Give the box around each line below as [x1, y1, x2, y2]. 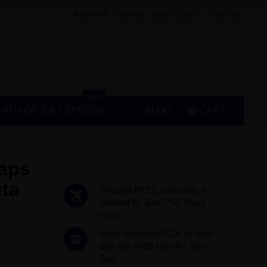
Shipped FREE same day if [99, 185, 205, 195]
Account [74, 8, 107, 18]
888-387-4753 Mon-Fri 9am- [99, 241, 209, 251]
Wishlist [114, 8, 145, 18]
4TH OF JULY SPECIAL [2, 105, 106, 116]
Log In [177, 8, 201, 18]
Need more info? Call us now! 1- [99, 228, 224, 238]
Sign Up [209, 8, 240, 18]
